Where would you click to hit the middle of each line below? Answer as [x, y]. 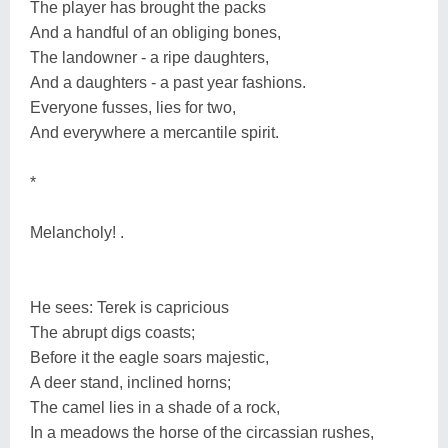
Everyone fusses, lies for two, [133, 107]
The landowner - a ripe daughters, [149, 57]
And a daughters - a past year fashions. [168, 82]
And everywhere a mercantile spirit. [154, 132]
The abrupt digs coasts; [112, 332]
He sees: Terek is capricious [129, 307]
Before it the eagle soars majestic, [149, 357]
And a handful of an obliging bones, [155, 32]
